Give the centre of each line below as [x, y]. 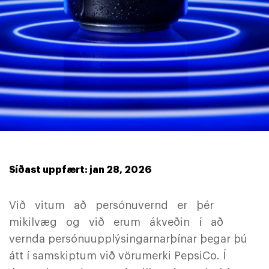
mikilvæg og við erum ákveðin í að [119, 222]
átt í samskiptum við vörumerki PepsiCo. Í [117, 256]
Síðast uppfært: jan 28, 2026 [80, 170]
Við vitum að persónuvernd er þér [114, 205]
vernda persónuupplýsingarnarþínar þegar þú [128, 239]
